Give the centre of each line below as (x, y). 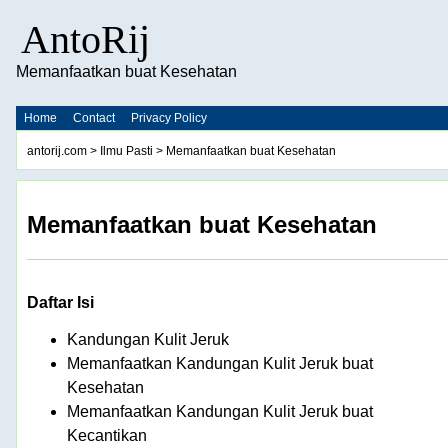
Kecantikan (107, 435)
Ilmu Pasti (126, 151)
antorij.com (57, 151)
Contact (94, 118)
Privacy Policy (169, 118)
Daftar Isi (60, 302)
